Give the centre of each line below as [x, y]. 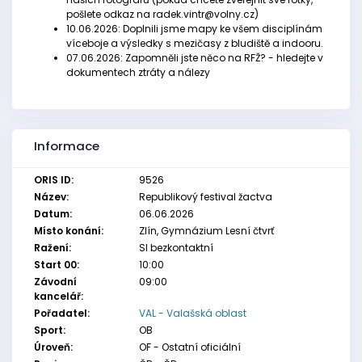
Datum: [53, 214]
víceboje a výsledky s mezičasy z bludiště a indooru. [195, 43]
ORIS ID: [54, 180]
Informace [67, 146]
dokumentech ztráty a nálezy [138, 72]
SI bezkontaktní [176, 248]
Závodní [55, 282]
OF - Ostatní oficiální [189, 347]
